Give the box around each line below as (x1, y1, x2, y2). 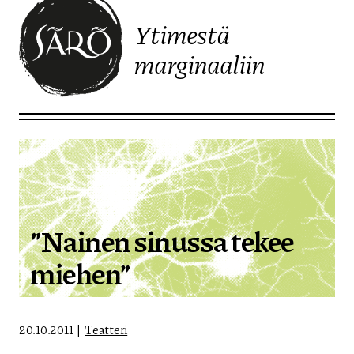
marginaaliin (134, 46, 265, 83)
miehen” (30, 252, 130, 293)
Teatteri (85, 320, 128, 338)
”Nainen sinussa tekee (30, 220, 294, 261)
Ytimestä (134, 16, 230, 53)
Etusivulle (18, 94, 84, 115)
